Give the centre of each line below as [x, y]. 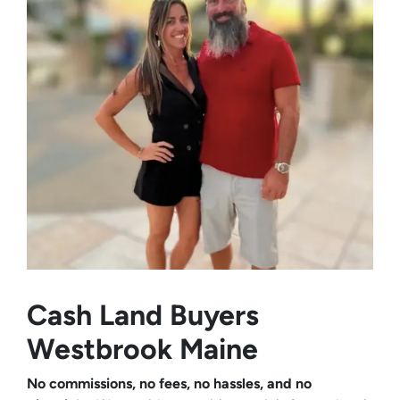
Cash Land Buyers [143, 316]
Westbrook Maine [142, 350]
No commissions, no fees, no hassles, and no [169, 384]
